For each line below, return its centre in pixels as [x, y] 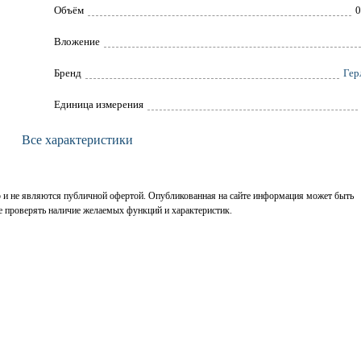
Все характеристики [77, 140]
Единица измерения [98, 105]
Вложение [77, 42]
